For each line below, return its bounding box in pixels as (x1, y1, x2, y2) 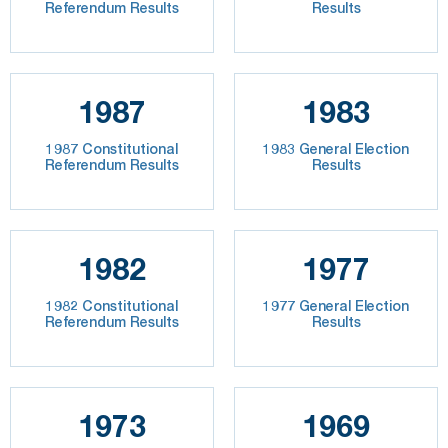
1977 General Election (263, 296, 409, 314)
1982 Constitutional (46, 296, 178, 314)
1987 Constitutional (46, 139, 178, 157)
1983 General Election (263, 139, 409, 157)
